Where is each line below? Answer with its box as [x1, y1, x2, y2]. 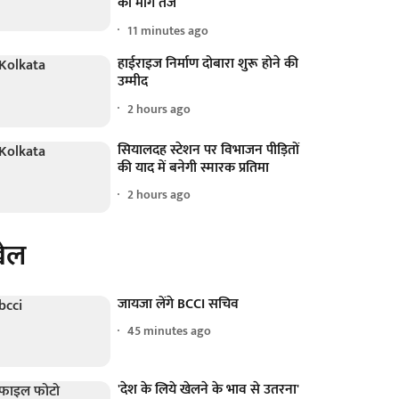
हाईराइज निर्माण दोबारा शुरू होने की [118, 52, 299, 77]
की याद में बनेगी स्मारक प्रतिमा [118, 155, 270, 180]
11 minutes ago [127, 20, 209, 41]
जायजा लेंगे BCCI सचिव [118, 291, 240, 316]
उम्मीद [118, 69, 149, 94]
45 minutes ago [127, 321, 212, 342]
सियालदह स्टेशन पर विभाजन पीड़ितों [118, 137, 300, 162]
